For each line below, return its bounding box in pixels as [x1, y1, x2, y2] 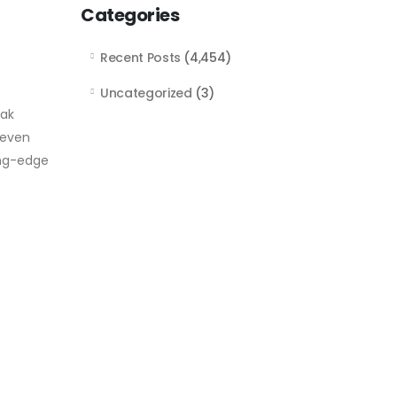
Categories [81, 3, 179, 27]
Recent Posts [100, 49, 181, 66]
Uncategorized [100, 84, 192, 102]
